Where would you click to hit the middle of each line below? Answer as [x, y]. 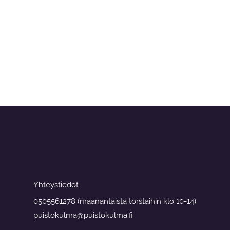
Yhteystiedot [56, 185]
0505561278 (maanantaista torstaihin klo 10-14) [115, 201]
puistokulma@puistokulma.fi [83, 215]
